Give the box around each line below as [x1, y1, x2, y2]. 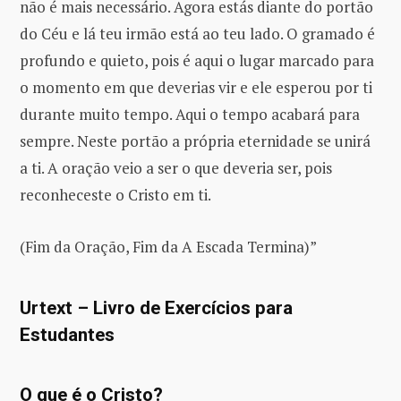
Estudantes [20, 323, 115, 346]
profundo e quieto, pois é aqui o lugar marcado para [20, 49, 374, 71]
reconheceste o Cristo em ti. [20, 183, 211, 205]
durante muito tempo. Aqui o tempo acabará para [20, 103, 360, 124]
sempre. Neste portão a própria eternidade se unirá [20, 130, 371, 151]
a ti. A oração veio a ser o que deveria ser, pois [20, 157, 332, 178]
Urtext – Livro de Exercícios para [20, 296, 293, 319]
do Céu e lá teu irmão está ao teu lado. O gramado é [20, 22, 375, 44]
